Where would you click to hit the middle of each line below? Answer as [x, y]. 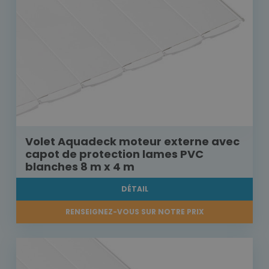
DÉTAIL [134, 189]
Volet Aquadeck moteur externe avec [132, 142]
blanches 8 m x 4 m [80, 167]
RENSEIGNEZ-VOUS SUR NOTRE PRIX [134, 212]
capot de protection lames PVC [114, 154]
